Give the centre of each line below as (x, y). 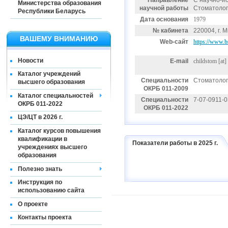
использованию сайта (51, 191)
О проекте (33, 204)
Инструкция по (40, 182)
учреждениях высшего (52, 147)
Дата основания (164, 19)
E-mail (179, 61)
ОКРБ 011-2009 (166, 89)
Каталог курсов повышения (59, 131)
